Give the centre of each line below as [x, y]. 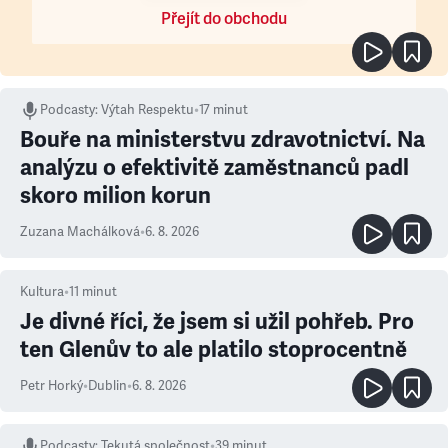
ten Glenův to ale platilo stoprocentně [213, 349]
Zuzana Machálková [80, 231]
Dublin [107, 385]
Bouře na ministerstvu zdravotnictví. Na [222, 139]
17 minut [223, 109]
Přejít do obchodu [224, 18]
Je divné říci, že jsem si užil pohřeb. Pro [217, 321]
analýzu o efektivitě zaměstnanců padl [214, 167]
